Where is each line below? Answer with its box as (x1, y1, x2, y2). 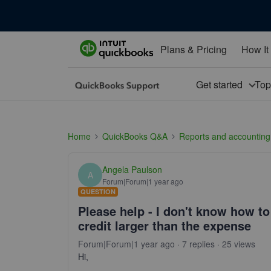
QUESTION (80, 187, 116, 196)
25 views (222, 238, 255, 250)
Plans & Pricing (160, 42, 227, 56)
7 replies (182, 238, 215, 250)
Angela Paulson (102, 163, 162, 175)
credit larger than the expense (78, 217, 251, 234)
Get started (195, 77, 247, 91)
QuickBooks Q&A (102, 130, 168, 142)
